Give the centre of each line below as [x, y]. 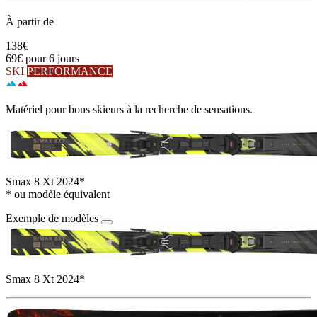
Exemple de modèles [52, 218]
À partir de [30, 21]
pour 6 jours [52, 58]
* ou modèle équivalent [58, 194]
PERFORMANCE [70, 71]
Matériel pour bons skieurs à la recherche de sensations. [129, 109]
